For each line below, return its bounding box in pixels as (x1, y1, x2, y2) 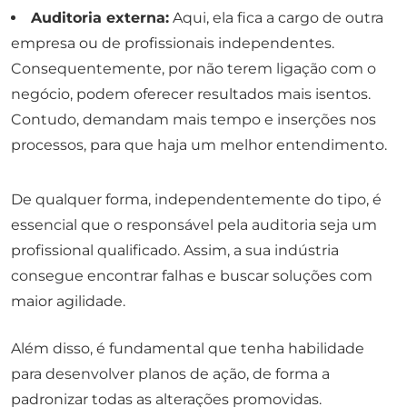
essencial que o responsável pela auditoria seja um (11, 215, 377, 233)
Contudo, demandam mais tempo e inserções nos (11, 110, 376, 128)
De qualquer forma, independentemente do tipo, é (11, 190, 382, 208)
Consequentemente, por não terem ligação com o (11, 59, 376, 77)
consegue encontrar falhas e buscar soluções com (11, 266, 372, 284)
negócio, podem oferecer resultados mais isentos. (11, 84, 371, 103)
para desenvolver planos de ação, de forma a (11, 364, 330, 382)
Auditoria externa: (31, 8, 169, 26)
